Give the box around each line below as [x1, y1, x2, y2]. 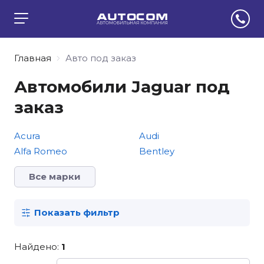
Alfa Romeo [14, 146, 67, 157]
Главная [14, 52, 51, 64]
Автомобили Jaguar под [14, 77, 230, 97]
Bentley [139, 146, 174, 157]
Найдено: [14, 241, 61, 252]
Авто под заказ [65, 52, 136, 64]
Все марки [29, 171, 81, 182]
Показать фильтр [34, 207, 120, 218]
